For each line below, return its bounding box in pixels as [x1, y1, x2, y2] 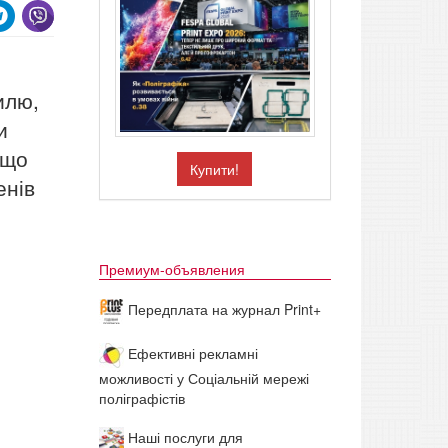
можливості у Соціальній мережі [98, 368, 309, 389]
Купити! [190, 159, 240, 180]
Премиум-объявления [98, 259, 245, 280]
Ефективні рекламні [123, 343, 258, 364]
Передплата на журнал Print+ [123, 299, 321, 320]
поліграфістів [98, 388, 185, 409]
